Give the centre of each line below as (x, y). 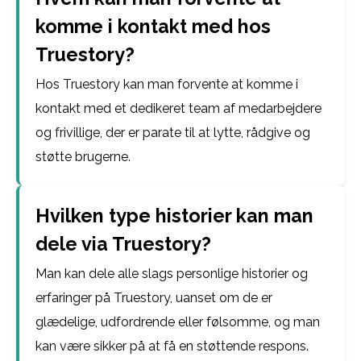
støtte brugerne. (83, 157)
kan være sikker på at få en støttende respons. (172, 346)
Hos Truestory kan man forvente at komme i (167, 84)
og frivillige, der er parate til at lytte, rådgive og (173, 133)
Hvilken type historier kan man (174, 216)
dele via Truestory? (123, 244)
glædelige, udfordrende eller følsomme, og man (178, 322)
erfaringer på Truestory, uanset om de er (154, 298)
